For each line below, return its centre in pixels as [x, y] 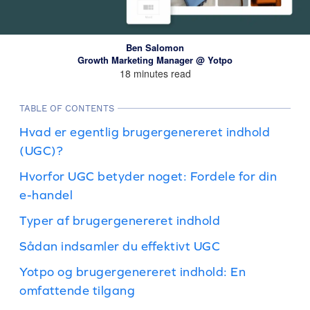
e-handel [46, 195]
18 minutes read [155, 73]
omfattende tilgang [77, 290]
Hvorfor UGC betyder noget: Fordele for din [148, 176]
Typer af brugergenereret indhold [120, 220]
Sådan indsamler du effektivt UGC [120, 246]
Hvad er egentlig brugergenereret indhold [145, 132]
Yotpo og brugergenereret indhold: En [133, 272]
